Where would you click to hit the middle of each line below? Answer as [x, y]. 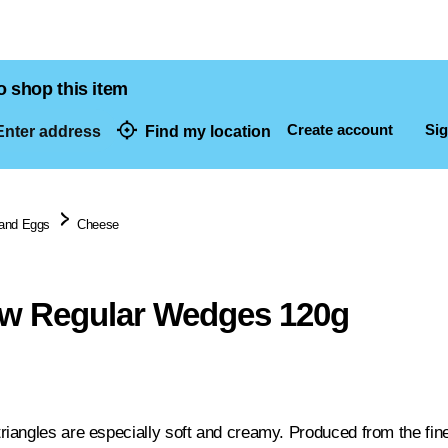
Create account [340, 129]
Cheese [98, 224]
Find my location [208, 131]
